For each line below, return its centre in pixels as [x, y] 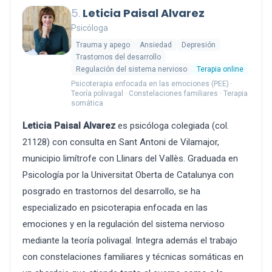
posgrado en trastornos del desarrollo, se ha [111, 191]
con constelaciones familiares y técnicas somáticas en [133, 257]
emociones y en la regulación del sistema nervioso [124, 224]
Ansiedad [156, 45]
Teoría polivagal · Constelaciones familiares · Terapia [159, 93]
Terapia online [220, 69]
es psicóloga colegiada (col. [172, 126]
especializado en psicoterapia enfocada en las [115, 208]
